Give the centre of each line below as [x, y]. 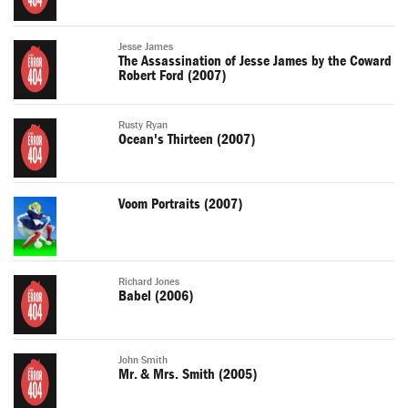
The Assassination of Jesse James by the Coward [255, 61]
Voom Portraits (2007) [180, 204]
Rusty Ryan [143, 126]
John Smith [143, 361]
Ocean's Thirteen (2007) [187, 140]
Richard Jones [149, 282]
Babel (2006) [156, 296]
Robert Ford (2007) [172, 76]
